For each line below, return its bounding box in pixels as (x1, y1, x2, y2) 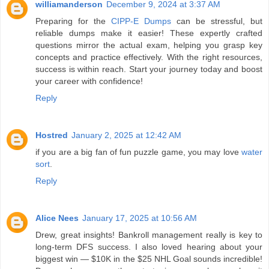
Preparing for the (35, 16, 111, 26)
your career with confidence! (35, 76, 143, 86)
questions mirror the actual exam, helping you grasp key (35, 40, 262, 50)
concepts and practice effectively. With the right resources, (35, 52, 262, 62)
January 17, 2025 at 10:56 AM (82, 213, 197, 223)
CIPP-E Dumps (111, 16, 171, 26)
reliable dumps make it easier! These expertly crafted (35, 28, 262, 38)
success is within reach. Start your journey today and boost (35, 64, 262, 74)
